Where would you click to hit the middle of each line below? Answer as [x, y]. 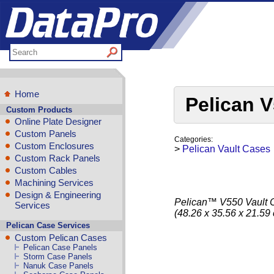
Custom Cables [46, 170]
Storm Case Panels [58, 256]
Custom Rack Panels [57, 158]
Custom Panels [46, 133]
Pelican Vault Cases [226, 149]
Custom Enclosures [54, 146]
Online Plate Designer [58, 121]
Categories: [194, 139]
